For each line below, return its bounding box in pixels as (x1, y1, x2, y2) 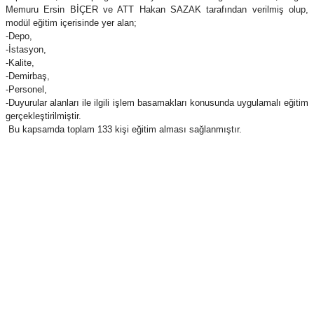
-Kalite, (6, 57, 34, 69)
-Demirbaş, (6, 71, 50, 82)
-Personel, (6, 84, 47, 95)
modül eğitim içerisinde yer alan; (6, 18, 137, 29)
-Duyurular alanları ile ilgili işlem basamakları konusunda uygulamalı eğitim (6, 97, 308, 109)
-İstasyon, (6, 44, 46, 55)
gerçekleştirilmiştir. (6, 111, 81, 122)
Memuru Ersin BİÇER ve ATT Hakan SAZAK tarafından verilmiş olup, (6, 4, 308, 15)
